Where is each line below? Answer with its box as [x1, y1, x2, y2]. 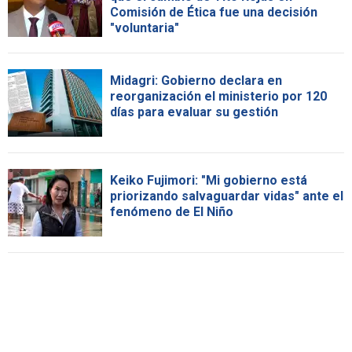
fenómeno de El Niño [110, 203, 233, 219]
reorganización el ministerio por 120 [110, 88, 327, 104]
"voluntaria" [110, 20, 179, 35]
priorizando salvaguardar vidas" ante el [110, 188, 343, 203]
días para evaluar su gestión [110, 104, 278, 119]
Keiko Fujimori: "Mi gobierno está [110, 172, 307, 188]
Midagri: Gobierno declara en [110, 72, 282, 88]
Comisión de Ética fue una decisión [110, 4, 317, 20]
